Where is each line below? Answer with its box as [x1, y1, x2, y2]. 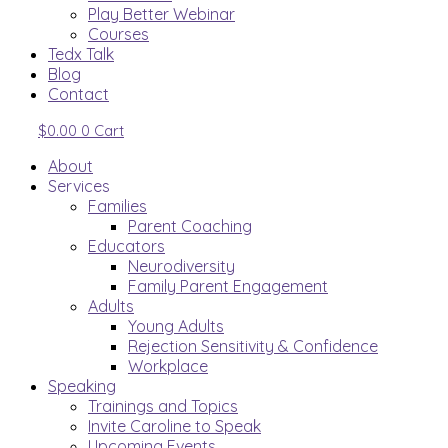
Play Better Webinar [88, 4, 235, 24]
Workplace [128, 356, 208, 376]
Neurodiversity [128, 256, 235, 276]
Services [48, 176, 110, 196]
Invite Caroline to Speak [88, 416, 261, 436]
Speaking [48, 376, 116, 396]
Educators [88, 236, 165, 256]
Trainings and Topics [88, 396, 238, 416]
